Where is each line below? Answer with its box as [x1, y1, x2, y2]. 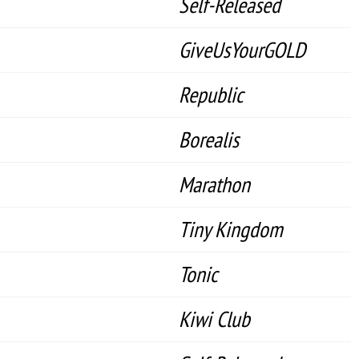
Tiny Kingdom [179, 215, 283, 244]
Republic [179, 80, 244, 109]
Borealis [179, 125, 239, 154]
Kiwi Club [179, 305, 250, 333]
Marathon [179, 170, 250, 199]
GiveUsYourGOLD [179, 35, 305, 64]
